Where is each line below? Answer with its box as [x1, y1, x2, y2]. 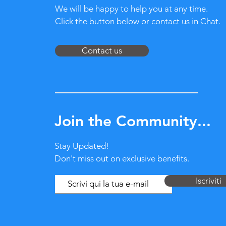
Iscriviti [196, 175, 222, 186]
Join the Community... [54, 111, 211, 130]
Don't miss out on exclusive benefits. [54, 153, 189, 163]
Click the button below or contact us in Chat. [54, 16, 220, 26]
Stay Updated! [54, 140, 109, 151]
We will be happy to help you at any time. [54, 3, 208, 14]
